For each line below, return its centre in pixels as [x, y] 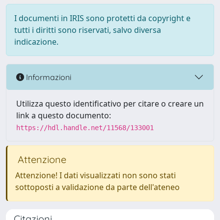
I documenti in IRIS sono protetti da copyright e [102, 18]
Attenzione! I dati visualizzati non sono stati [96, 175]
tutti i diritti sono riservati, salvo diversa [88, 30]
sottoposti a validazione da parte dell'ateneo [97, 187]
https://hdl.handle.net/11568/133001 [85, 128]
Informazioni [48, 77]
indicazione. [36, 42]
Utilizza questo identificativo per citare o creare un [110, 104]
